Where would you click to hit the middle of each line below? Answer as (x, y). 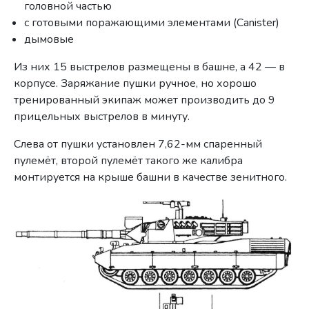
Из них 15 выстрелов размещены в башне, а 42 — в (150, 67)
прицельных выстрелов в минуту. (102, 116)
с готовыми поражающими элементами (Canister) (152, 22)
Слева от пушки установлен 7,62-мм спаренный (138, 144)
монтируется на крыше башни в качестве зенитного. (151, 177)
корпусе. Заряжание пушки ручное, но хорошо (136, 83)
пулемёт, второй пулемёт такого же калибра (129, 160)
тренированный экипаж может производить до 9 (145, 100)
